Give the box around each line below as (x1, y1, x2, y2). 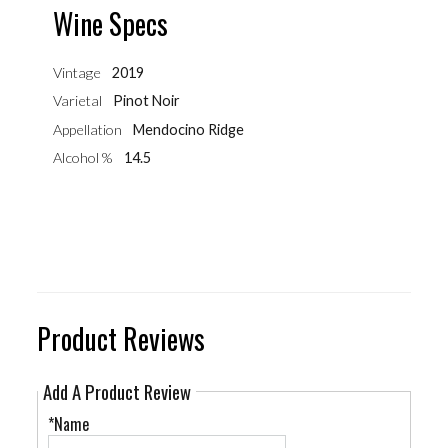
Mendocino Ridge (132, 120, 244, 138)
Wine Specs (53, 3, 169, 45)
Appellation (53, 120, 123, 138)
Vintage (53, 64, 102, 82)
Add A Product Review (43, 377, 192, 405)
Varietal (53, 92, 103, 110)
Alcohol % (53, 149, 114, 167)
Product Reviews (37, 317, 206, 359)
